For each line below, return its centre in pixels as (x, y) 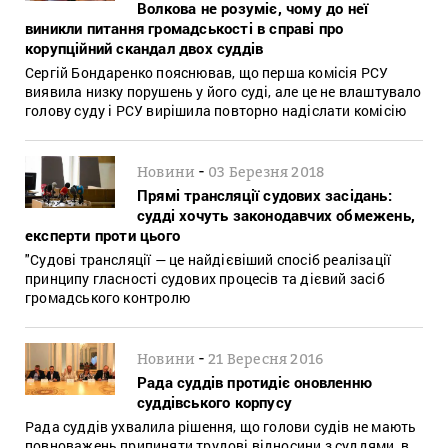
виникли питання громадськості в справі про (184, 27)
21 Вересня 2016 (266, 358)
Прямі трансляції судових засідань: (264, 194)
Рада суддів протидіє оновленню (254, 381)
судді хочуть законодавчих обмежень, (276, 214)
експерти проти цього (102, 234)
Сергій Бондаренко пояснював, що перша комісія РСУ (207, 72)
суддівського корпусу (214, 401)
